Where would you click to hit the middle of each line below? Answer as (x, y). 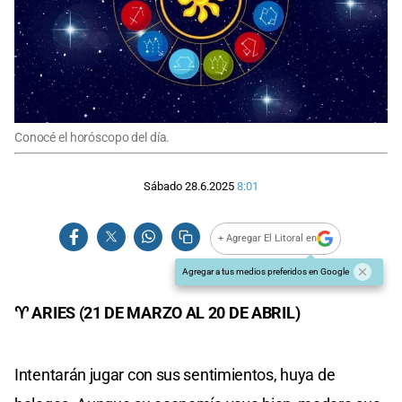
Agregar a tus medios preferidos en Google (266, 271)
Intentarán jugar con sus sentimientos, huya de (175, 374)
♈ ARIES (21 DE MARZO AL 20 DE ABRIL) (157, 312)
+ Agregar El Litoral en (268, 239)
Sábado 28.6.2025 (189, 187)
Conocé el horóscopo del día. (92, 137)
